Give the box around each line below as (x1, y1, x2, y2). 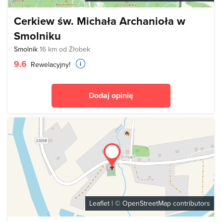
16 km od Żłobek (40, 44, 90, 55)
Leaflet (89, 198, 110, 209)
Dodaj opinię (89, 90, 133, 102)
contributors (171, 198, 210, 209)
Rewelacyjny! (29, 59, 70, 70)
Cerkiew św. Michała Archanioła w (14, 13, 185, 29)
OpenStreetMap (122, 198, 171, 209)
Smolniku (14, 28, 61, 44)
